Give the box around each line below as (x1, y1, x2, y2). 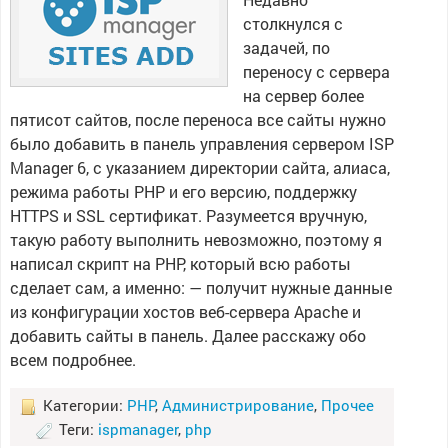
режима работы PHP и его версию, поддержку (9, 181, 357, 202)
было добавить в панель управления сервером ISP (9, 133, 394, 154)
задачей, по (242, 37, 330, 58)
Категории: (38, 395, 127, 415)
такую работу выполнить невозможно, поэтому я (9, 229, 382, 250)
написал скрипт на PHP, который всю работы (9, 253, 351, 274)
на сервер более (242, 85, 364, 106)
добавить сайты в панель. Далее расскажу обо (9, 325, 366, 346)
